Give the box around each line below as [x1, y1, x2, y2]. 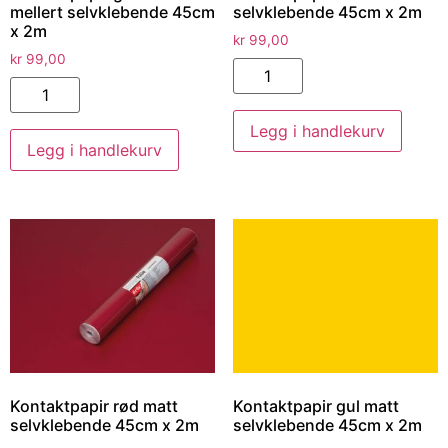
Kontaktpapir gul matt [232, 396, 399, 417]
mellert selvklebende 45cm [10, 2, 215, 23]
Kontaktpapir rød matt [10, 396, 178, 417]
